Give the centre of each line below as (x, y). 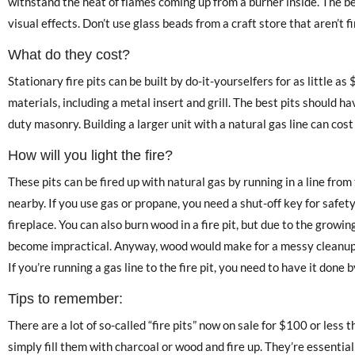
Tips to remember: (65, 299)
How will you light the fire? (90, 156)
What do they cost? (69, 55)
